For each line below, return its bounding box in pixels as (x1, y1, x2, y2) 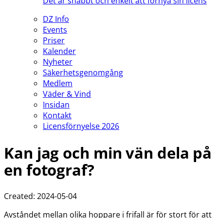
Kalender (43, 45, 76, 56)
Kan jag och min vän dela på (4, 142, 212, 163)
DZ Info (43, 13, 69, 24)
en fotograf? (4, 159, 94, 180)
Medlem (43, 77, 73, 89)
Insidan (43, 99, 70, 110)
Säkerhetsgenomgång (43, 67, 123, 78)
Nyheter (43, 56, 73, 67)
